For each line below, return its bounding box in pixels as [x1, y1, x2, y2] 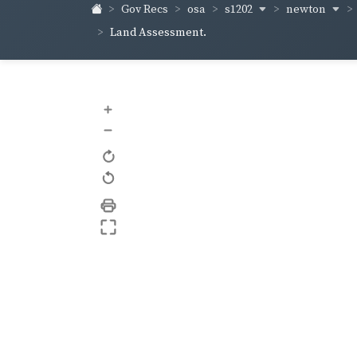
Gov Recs [121, 2, 168, 18]
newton [286, 2, 328, 17]
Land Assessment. [110, 25, 206, 40]
